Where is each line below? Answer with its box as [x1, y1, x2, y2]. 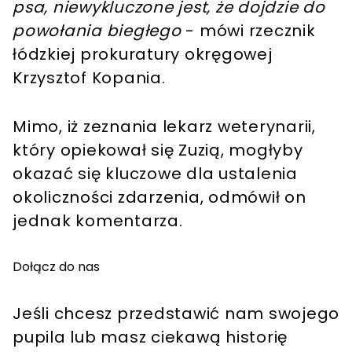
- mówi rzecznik [181, 19, 316, 42]
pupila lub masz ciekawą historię [13, 325, 288, 348]
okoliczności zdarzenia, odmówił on [13, 185, 306, 208]
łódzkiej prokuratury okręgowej [13, 42, 273, 65]
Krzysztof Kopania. [13, 66, 166, 89]
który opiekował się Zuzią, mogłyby [13, 138, 303, 161]
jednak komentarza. [13, 209, 183, 232]
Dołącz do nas [13, 257, 100, 276]
